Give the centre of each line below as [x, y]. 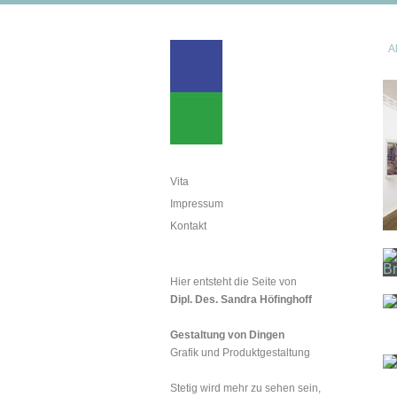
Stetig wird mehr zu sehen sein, [245, 388]
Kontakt [188, 226]
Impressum [197, 204]
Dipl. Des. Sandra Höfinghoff [241, 300]
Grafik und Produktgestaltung [240, 353]
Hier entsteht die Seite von [234, 282]
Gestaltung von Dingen [227, 335]
